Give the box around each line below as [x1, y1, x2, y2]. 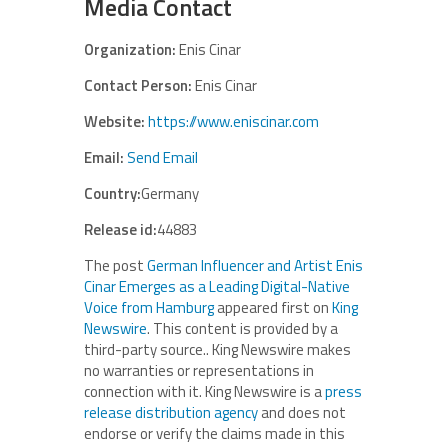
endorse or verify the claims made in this [84, 422, 345, 445]
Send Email [127, 146, 198, 169]
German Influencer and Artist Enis [147, 254, 363, 277]
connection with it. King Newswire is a [84, 380, 325, 403]
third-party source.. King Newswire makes [84, 338, 351, 361]
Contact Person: [84, 74, 192, 97]
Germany [141, 182, 199, 205]
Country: [84, 182, 141, 205]
